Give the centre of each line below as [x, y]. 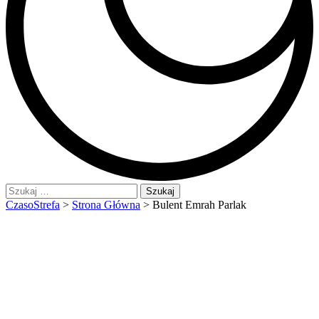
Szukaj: [22, 189]
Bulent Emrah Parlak [199, 205]
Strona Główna [106, 205]
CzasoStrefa [33, 205]
